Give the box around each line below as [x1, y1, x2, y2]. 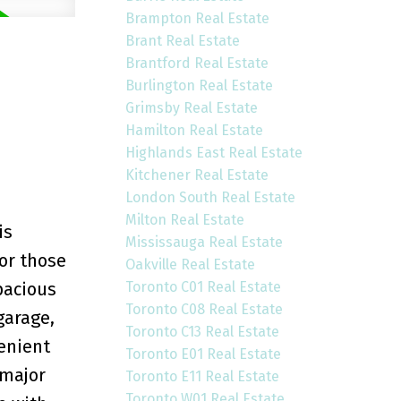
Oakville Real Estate [125, 256, 256, 274]
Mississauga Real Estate [125, 234, 284, 252]
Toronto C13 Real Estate [125, 323, 280, 341]
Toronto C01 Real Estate [125, 278, 282, 296]
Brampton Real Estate [125, 10, 270, 28]
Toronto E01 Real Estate [125, 346, 282, 363]
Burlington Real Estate [125, 77, 274, 95]
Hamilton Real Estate [125, 122, 264, 140]
